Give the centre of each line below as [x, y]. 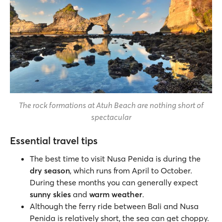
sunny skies [51, 194]
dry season [50, 170]
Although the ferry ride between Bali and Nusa [114, 206]
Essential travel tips [54, 140]
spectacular [111, 117]
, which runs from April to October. [131, 170]
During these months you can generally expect [114, 182]
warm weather [116, 194]
